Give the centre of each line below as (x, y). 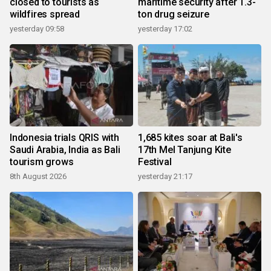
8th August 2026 (38, 177)
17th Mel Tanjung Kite (184, 150)
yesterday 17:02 (165, 29)
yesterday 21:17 (165, 177)
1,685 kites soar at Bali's (190, 138)
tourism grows (42, 162)
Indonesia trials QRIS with (64, 138)
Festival (155, 162)
